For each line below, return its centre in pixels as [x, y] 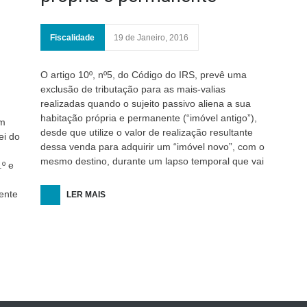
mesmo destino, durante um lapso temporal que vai [152, 161]
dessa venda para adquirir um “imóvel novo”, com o [152, 147]
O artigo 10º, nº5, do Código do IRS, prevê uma [144, 75]
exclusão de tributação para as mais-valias [133, 89]
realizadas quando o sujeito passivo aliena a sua [146, 103]
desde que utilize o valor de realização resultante [147, 132]
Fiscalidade [72, 38]
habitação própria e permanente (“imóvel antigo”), [149, 118]
